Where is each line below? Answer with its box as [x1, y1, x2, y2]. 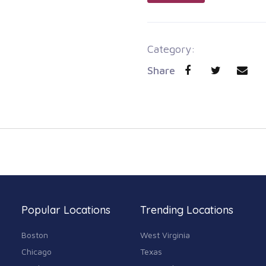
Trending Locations [140, 203, 233, 217]
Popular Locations [21, 203, 110, 217]
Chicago [21, 246, 52, 257]
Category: [147, 43, 195, 56]
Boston [21, 230, 48, 240]
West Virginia [140, 230, 190, 240]
